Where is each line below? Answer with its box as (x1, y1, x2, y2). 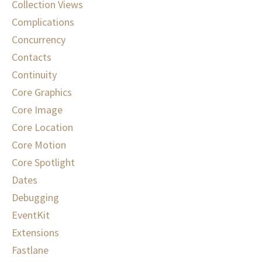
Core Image (12, 103, 63, 117)
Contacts (12, 50, 51, 64)
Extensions (12, 226, 59, 240)
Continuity (12, 68, 57, 82)
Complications (12, 15, 74, 29)
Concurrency (12, 33, 65, 47)
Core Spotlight (12, 156, 75, 170)
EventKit (12, 208, 50, 222)
